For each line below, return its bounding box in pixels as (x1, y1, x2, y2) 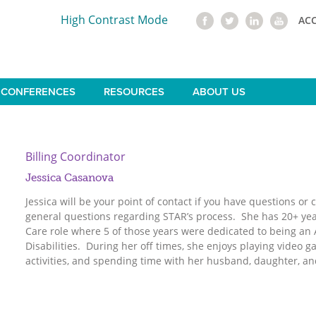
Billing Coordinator (25, 149, 126, 164)
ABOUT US (192, 85, 245, 98)
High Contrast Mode (61, 12, 169, 28)
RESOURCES (103, 85, 164, 98)
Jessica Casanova (25, 171, 114, 184)
